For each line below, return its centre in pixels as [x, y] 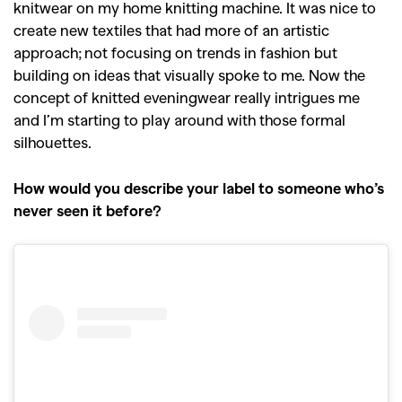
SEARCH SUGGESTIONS [201, 384]
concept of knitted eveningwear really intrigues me [187, 96]
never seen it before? [87, 210]
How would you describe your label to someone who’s [199, 187]
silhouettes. [52, 141]
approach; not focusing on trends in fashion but [175, 52]
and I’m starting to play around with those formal [179, 119]
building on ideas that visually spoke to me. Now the [189, 74]
